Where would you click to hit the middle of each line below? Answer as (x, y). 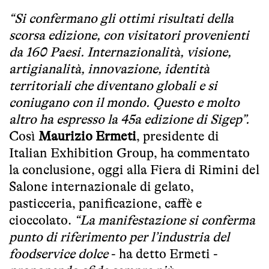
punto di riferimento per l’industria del (119, 237)
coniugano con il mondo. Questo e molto (124, 102)
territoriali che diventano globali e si (113, 85)
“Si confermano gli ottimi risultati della (121, 18)
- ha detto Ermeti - (163, 253)
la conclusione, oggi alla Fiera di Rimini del (134, 169)
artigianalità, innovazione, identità (109, 68)
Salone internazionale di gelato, (101, 186)
